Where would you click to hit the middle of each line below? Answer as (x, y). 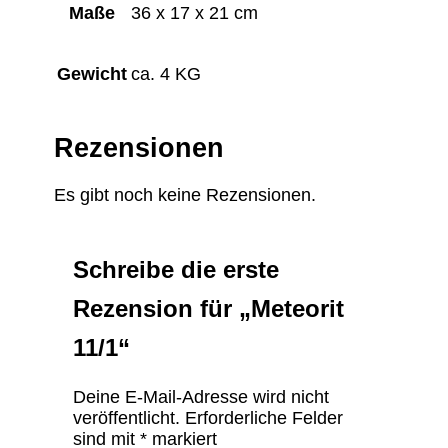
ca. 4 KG (166, 74)
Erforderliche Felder (263, 418)
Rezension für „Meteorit (208, 308)
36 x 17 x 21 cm (195, 13)
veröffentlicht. (126, 418)
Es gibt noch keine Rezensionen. (185, 195)
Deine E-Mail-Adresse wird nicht (200, 397)
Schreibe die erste (175, 269)
